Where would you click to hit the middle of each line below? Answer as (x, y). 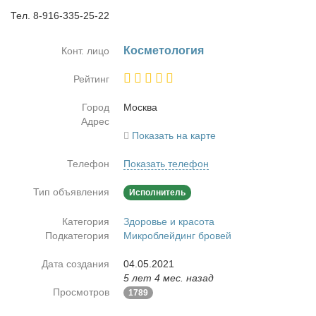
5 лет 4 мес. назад (169, 278)
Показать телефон (166, 164)
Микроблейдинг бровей (177, 236)
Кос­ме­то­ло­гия (164, 50)
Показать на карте (174, 135)
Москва (140, 107)
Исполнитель (157, 193)
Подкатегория (77, 236)
